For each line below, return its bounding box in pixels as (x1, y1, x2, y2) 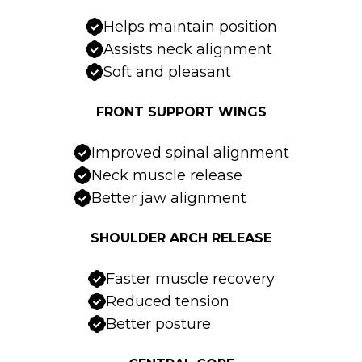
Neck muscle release (90, 166, 242, 185)
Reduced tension (105, 293, 229, 311)
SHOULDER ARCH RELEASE (90, 230, 271, 246)
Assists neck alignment (103, 40, 272, 59)
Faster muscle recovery (105, 270, 275, 288)
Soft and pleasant (103, 63, 231, 82)
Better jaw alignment (90, 189, 246, 208)
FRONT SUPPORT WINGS (95, 104, 267, 120)
